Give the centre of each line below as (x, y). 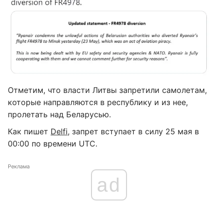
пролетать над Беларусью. (59, 114)
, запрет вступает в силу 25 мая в (133, 131)
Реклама (19, 166)
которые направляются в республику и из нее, (98, 102)
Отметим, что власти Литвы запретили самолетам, (107, 90)
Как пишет (29, 131)
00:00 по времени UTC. (53, 143)
